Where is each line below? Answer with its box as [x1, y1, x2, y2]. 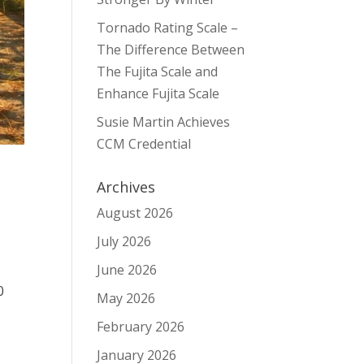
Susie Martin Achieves [97, 113, 231, 131]
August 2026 [97, 204, 174, 222]
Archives [97, 177, 156, 197]
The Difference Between [97, 41, 245, 58]
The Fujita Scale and [97, 63, 219, 80]
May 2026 [97, 289, 156, 307]
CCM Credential [97, 135, 192, 153]
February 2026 [97, 318, 185, 336]
